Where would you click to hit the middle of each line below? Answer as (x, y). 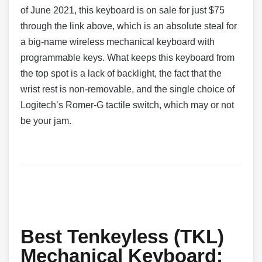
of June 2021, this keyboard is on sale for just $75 (123, 11)
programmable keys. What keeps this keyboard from (127, 58)
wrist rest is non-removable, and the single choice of (127, 89)
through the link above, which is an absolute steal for (129, 26)
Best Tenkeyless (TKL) (122, 237)
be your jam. (46, 121)
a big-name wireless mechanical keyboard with (118, 42)
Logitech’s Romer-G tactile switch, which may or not (127, 105)
